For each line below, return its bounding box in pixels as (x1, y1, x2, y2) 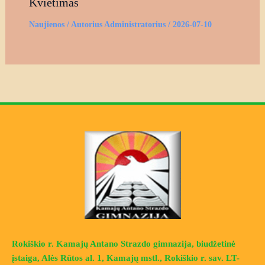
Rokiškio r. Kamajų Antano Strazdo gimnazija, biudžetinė (12, 238, 235, 248)
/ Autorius (64, 20, 102, 29)
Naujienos (28, 20, 64, 29)
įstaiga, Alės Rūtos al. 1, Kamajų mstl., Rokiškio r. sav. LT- (12, 253, 240, 263)
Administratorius (104, 20, 168, 29)
